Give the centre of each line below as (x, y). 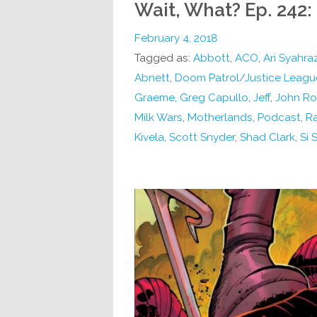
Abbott (211, 58)
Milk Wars (158, 117)
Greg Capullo (214, 97)
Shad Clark (267, 137)
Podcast (279, 117)
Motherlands (220, 117)
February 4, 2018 (176, 38)
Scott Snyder (202, 137)
